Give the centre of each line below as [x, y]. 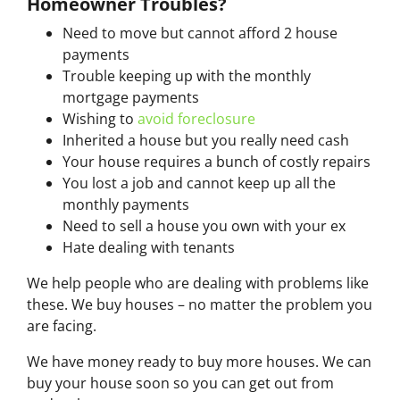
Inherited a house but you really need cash [208, 140]
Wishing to [100, 118]
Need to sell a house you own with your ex [204, 225]
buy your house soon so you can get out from [180, 383]
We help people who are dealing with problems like [198, 283]
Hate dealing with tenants [149, 247]
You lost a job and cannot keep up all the [199, 183]
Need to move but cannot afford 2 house [200, 33]
